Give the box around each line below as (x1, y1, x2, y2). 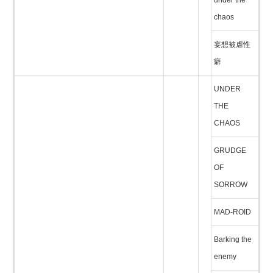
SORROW (214, 181, 247, 188)
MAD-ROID (214, 208, 251, 216)
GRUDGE (214, 147, 246, 154)
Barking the (214, 236, 252, 243)
